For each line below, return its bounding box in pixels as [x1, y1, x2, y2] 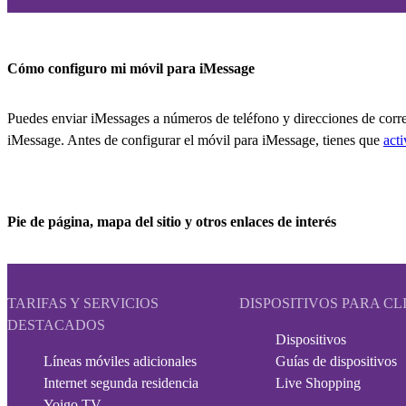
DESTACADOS [7, 317, 105, 333]
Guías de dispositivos [275, 353, 397, 370]
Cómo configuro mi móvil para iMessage [7, 61, 255, 77]
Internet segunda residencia [43, 375, 198, 391]
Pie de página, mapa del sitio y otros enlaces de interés [7, 213, 336, 229]
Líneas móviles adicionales [43, 353, 197, 370]
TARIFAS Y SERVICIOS [7, 295, 159, 312]
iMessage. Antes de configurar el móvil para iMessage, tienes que [7, 131, 383, 148]
